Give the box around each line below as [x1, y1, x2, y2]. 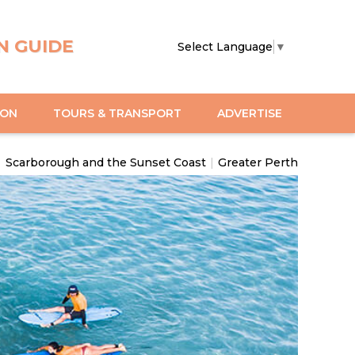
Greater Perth [218, 155, 298, 170]
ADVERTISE [217, 105, 282, 120]
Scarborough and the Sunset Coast [6, 155, 206, 170]
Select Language [177, 39, 273, 54]
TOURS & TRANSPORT [53, 105, 181, 120]
